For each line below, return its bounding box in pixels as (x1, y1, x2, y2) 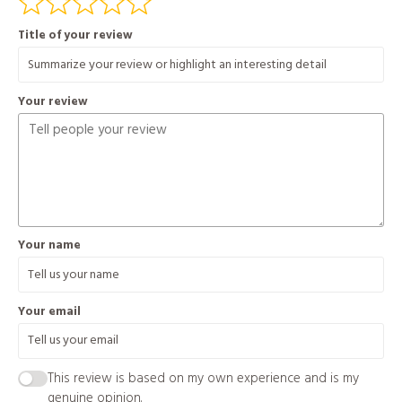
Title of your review (17, 25, 133, 45)
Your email (17, 301, 81, 321)
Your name (17, 236, 81, 256)
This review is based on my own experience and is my (47, 368, 359, 390)
